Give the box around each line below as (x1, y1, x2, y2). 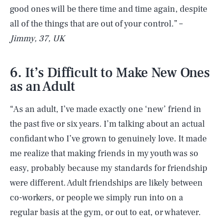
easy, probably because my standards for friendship (10, 163, 207, 174)
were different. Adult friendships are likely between (10, 177, 203, 189)
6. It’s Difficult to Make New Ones (10, 64, 210, 82)
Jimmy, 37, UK (10, 33, 64, 44)
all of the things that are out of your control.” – (10, 18, 183, 29)
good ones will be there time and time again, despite (10, 3, 207, 15)
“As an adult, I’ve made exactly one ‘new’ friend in (10, 104, 201, 115)
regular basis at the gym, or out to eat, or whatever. (10, 207, 201, 218)
